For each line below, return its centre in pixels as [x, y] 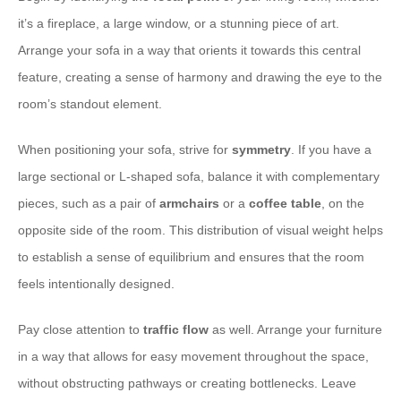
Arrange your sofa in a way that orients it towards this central [189, 51]
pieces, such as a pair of [89, 204]
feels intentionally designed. [96, 284]
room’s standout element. [90, 104]
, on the [343, 204]
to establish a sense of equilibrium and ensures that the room [191, 257]
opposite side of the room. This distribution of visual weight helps [200, 230]
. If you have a [331, 150]
